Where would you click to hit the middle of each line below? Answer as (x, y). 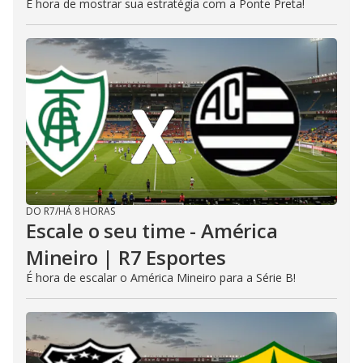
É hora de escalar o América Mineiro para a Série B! (161, 278)
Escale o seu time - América (152, 231)
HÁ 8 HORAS (87, 211)
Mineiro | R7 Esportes (126, 257)
